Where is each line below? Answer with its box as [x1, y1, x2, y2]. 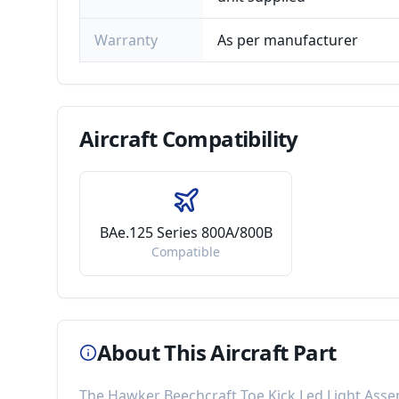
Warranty [94, 30, 158, 50]
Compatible [151, 243, 221, 260]
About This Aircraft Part [97, 338, 337, 367]
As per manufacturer [217, 30, 358, 50]
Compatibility [157, 124, 298, 153]
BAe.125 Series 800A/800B [99, 223, 273, 242]
